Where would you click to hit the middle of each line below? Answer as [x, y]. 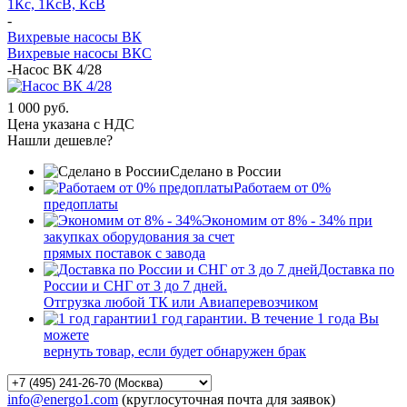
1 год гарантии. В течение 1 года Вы [265, 318]
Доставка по [356, 269]
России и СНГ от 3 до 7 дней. [135, 285]
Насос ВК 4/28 [57, 69]
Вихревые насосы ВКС [79, 53]
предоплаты [81, 203]
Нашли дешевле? [60, 140]
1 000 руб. [38, 107]
